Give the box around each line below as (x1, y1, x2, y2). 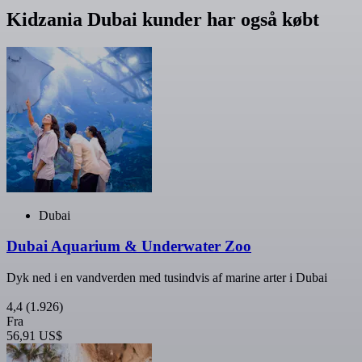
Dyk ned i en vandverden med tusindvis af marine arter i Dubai (6, 271, 327, 285)
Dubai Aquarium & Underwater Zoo (6, 238, 251, 255)
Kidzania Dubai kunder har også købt (6, 8, 319, 30)
